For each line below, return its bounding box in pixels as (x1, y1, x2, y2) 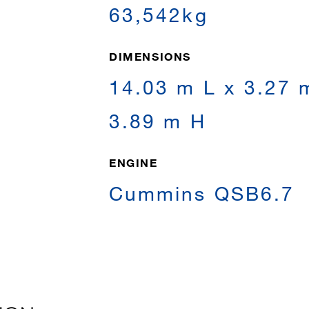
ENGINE (109, 156, 158, 169)
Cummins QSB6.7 (109, 181, 295, 205)
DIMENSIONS (109, 50, 191, 63)
